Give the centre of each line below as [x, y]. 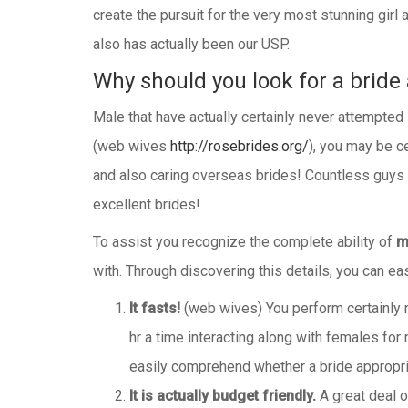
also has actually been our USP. [191, 44]
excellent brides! [147, 204]
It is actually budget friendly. [224, 396]
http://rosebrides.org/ [240, 146]
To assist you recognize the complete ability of [245, 242]
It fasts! [155, 308]
